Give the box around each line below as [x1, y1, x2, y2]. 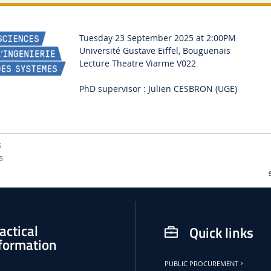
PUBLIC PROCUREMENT [165, 259, 239, 268]
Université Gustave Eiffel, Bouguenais [79, 44, 231, 56]
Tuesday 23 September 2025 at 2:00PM [79, 31, 237, 44]
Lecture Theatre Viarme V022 [79, 57, 197, 69]
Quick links [189, 221, 253, 243]
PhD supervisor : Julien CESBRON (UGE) [79, 82, 238, 94]
